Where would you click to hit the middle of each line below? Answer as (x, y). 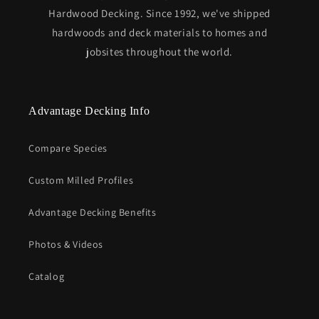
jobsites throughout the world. (159, 52)
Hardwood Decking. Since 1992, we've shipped (159, 14)
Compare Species (68, 148)
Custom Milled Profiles (81, 181)
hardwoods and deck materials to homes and (159, 33)
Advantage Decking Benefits (93, 213)
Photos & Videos (66, 245)
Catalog (47, 277)
